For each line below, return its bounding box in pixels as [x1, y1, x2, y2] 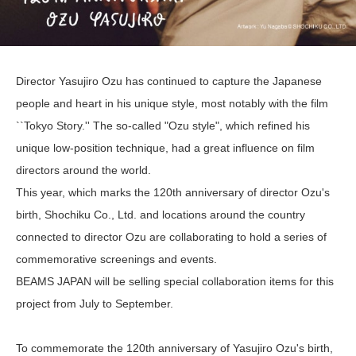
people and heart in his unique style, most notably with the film [16, 97, 328, 110]
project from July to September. [16, 297, 173, 311]
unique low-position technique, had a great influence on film [16, 141, 315, 155]
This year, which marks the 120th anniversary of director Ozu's [16, 186, 330, 199]
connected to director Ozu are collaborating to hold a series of [16, 230, 327, 244]
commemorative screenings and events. [16, 253, 217, 266]
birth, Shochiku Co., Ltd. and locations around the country [16, 208, 305, 222]
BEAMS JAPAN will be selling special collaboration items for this [16, 275, 334, 288]
